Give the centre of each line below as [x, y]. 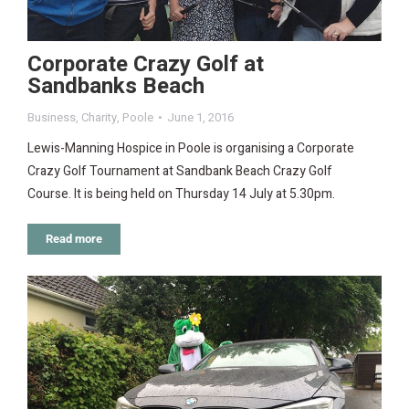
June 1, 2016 [200, 118]
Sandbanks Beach [116, 87]
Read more [74, 239]
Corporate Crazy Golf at [146, 65]
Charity [99, 118]
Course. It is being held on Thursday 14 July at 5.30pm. [181, 194]
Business [52, 118]
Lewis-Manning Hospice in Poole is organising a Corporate [191, 149]
